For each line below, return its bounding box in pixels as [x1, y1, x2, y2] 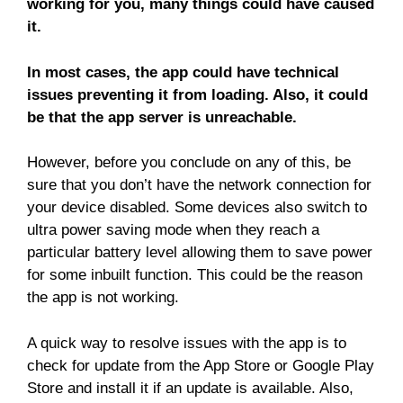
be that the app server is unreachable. [27, 108, 297, 126]
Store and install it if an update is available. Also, [27, 379, 354, 397]
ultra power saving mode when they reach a [27, 221, 319, 239]
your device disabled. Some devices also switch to [27, 199, 367, 217]
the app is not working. [27, 289, 179, 307]
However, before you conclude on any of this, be [27, 154, 351, 172]
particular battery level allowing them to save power [27, 244, 372, 262]
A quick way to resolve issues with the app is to [27, 334, 346, 352]
